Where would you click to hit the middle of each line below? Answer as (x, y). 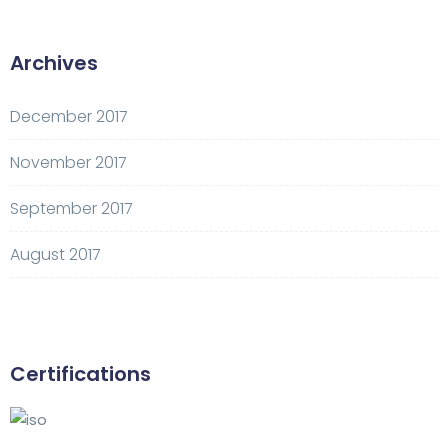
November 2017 (68, 163)
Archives (54, 63)
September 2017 (71, 209)
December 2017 (69, 117)
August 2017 (55, 255)
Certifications (80, 374)
